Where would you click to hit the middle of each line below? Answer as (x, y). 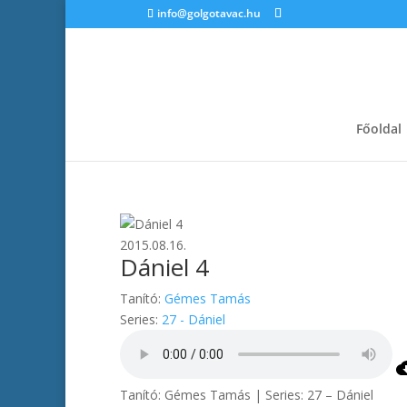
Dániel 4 (164, 267)
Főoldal (379, 129)
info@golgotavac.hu (209, 13)
